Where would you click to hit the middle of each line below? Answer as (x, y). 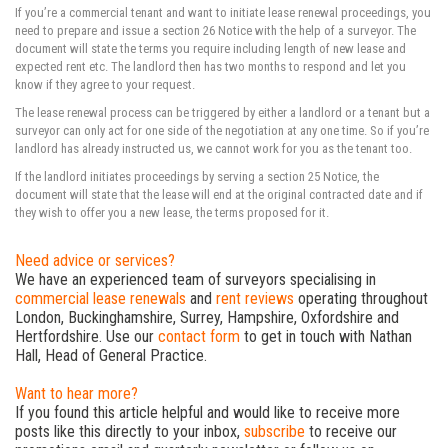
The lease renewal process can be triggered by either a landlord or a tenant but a (222, 112)
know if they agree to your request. (105, 84)
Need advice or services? (95, 260)
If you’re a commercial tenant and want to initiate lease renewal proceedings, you (223, 12)
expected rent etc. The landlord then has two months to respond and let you (210, 66)
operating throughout (361, 298)
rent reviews (255, 298)
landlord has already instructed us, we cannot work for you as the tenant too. (213, 148)
